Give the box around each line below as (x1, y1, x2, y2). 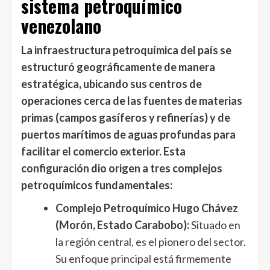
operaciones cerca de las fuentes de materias (21, 94, 242, 108)
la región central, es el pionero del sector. (55, 235, 246, 249)
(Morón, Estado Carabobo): (55, 218, 189, 232)
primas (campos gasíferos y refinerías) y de (21, 111, 230, 125)
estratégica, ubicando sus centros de (21, 77, 202, 91)
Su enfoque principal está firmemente (55, 252, 231, 266)
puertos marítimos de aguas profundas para (21, 128, 236, 142)
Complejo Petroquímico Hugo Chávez (55, 201, 238, 215)
